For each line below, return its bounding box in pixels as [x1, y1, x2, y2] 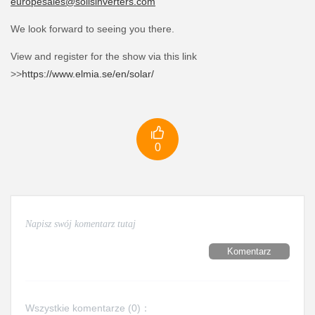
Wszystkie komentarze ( [25, 302, 131, 314]
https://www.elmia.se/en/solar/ [22, 68, 154, 79]
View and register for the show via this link [11, 51, 197, 62]
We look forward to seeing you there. [11, 23, 174, 34]
